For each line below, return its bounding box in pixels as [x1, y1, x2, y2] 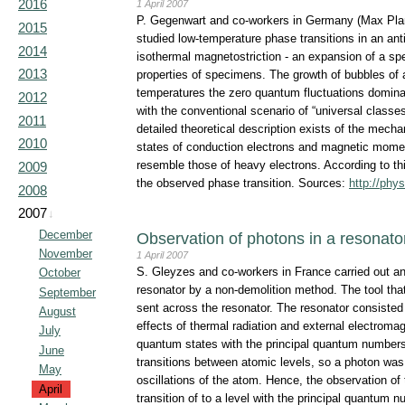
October [38, 266, 80, 280]
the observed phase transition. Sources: [137, 176, 349, 191]
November [38, 247, 92, 261]
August [38, 305, 76, 319]
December [38, 227, 92, 241]
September [38, 285, 96, 299]
